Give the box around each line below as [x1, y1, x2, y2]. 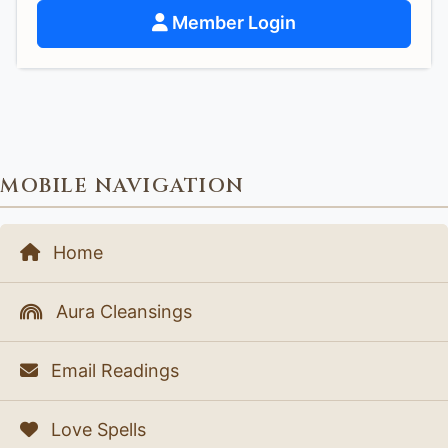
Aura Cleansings [51, 301, 192, 323]
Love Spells [46, 419, 146, 441]
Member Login [168, 12, 296, 34]
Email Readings [46, 360, 179, 382]
